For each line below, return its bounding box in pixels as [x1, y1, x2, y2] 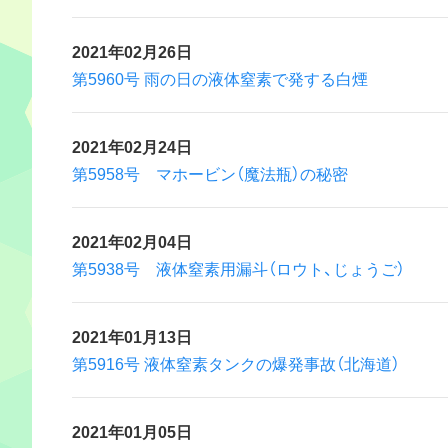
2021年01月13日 [72, 324, 192, 348]
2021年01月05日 [72, 419, 192, 443]
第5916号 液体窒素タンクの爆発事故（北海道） [72, 351, 400, 375]
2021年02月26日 [72, 39, 192, 63]
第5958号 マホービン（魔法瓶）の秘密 [72, 161, 348, 185]
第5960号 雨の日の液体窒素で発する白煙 [72, 66, 368, 90]
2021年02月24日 [72, 134, 192, 158]
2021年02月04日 [72, 229, 192, 253]
